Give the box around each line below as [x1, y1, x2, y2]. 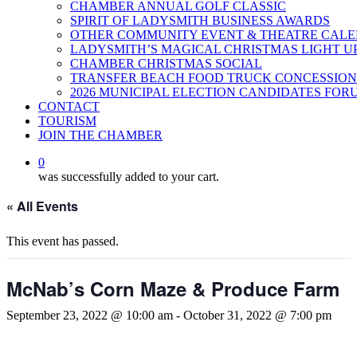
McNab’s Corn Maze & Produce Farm [6, 275, 339, 302]
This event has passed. [6, 234, 119, 248]
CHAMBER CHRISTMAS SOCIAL [70, 57, 262, 70]
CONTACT [38, 100, 100, 113]
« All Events [6, 197, 78, 215]
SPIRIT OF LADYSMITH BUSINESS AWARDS [70, 14, 330, 27]
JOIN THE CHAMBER [38, 128, 163, 142]
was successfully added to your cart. [38, 170, 219, 183]
